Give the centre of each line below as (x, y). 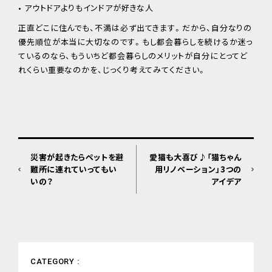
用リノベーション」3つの (198, 169)
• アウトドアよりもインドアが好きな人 (86, 7)
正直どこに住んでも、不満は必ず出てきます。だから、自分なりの (135, 27)
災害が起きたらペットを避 (77, 157)
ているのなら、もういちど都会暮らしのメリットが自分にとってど (133, 55)
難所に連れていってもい (74, 169)
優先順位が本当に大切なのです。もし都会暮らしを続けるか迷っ (136, 41)
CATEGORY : (55, 261)
